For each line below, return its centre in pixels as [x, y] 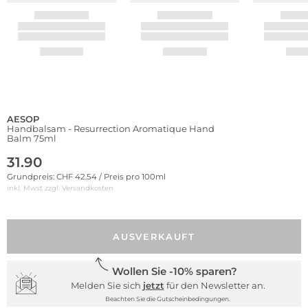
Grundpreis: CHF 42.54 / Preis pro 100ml [86, 176]
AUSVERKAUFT [154, 236]
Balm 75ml [32, 138]
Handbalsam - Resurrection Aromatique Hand [111, 128]
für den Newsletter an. [214, 285]
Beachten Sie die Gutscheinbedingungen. [168, 298]
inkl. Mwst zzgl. [34, 188]
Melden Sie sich [107, 285]
